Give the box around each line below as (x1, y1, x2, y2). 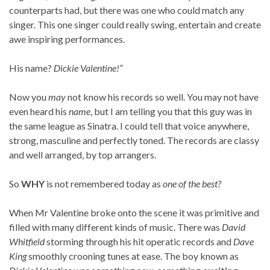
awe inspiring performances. (9, 33, 125, 45)
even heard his (9, 105, 69, 118)
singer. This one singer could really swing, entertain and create (9, 19, 261, 31)
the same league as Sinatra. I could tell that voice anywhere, (9, 120, 249, 132)
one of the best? (163, 178, 221, 190)
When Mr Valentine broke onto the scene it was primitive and (9, 207, 259, 219)
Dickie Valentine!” (54, 62, 122, 74)
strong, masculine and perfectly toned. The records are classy (9, 134, 259, 146)
